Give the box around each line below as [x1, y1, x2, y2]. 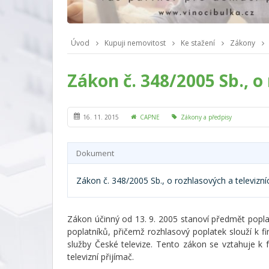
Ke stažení [181, 38, 215, 48]
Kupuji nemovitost [104, 38, 166, 48]
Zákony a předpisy [181, 113, 232, 121]
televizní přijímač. [67, 251, 136, 262]
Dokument [76, 148, 114, 159]
